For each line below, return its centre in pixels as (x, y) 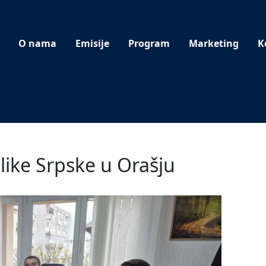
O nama (37, 43)
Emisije (92, 43)
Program (149, 43)
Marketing (214, 43)
